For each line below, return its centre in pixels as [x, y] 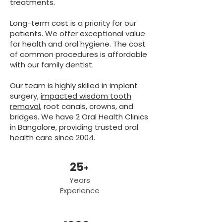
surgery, [25, 96]
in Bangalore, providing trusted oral [74, 127]
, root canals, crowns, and [87, 106]
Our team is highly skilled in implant [74, 85]
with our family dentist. [52, 65]
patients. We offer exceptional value [78, 33]
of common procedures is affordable [79, 54]
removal [25, 106]
